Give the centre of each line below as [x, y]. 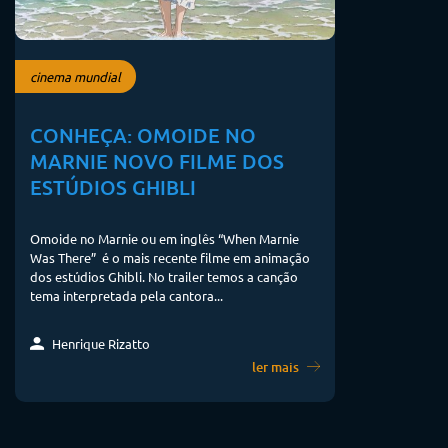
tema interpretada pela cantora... [126, 296]
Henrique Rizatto [99, 343]
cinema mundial [75, 77]
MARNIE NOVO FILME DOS [157, 161]
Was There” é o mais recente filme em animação [170, 258]
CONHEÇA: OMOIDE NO [143, 135]
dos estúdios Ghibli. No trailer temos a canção [164, 277]
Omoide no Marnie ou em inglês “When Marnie [164, 239]
